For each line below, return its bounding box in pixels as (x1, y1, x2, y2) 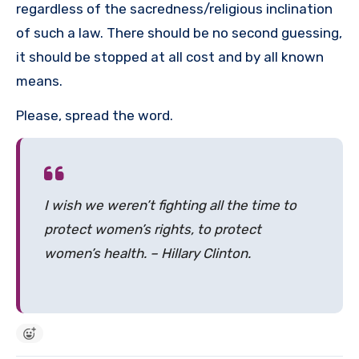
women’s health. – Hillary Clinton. (44, 244, 251, 261)
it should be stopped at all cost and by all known (16, 49, 324, 66)
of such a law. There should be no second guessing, (16, 25, 342, 42)
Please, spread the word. (16, 107, 173, 124)
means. (16, 73, 63, 90)
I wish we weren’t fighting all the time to (44, 196, 296, 213)
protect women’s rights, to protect (44, 220, 261, 237)
